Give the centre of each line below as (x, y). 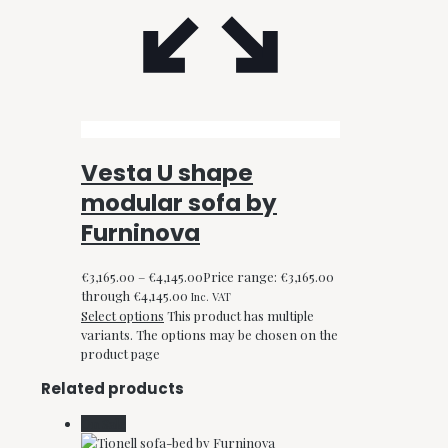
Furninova (140, 233)
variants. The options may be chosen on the (209, 335)
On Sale (103, 424)
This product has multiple (240, 316)
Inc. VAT (211, 297)
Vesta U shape (167, 173)
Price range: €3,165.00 (268, 277)
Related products (112, 389)
